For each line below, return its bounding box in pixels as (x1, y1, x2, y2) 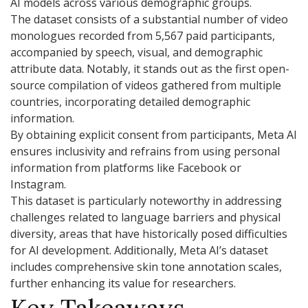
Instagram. (10, 177, 66, 192)
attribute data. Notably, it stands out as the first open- (10, 61, 289, 77)
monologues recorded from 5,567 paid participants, (10, 28, 275, 44)
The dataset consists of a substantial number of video (10, 12, 288, 27)
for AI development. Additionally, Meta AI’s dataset (10, 243, 268, 258)
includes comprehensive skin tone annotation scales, (10, 259, 282, 275)
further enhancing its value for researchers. (10, 276, 236, 291)
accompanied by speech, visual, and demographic (10, 45, 263, 60)
